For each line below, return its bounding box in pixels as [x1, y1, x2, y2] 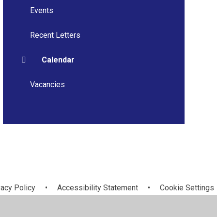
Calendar [41, 55, 75, 64]
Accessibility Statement [57, 183, 138, 193]
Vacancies [30, 79, 65, 89]
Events [30, 5, 53, 15]
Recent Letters [30, 30, 80, 40]
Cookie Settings [159, 183, 214, 193]
